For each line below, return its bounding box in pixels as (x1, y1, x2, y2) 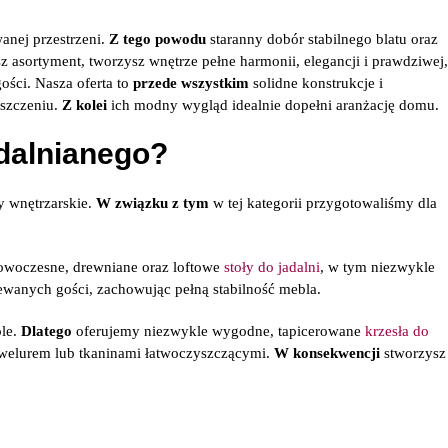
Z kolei (62, 97, 107, 113)
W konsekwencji (274, 345, 380, 361)
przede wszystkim (133, 75, 249, 91)
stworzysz (380, 345, 446, 361)
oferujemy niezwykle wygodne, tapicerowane (72, 323, 365, 339)
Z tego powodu (109, 31, 206, 47)
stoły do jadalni (224, 259, 320, 275)
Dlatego (21, 323, 72, 339)
